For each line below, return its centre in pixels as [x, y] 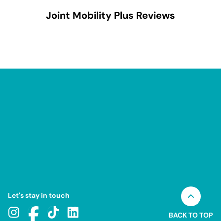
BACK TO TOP [191, 215]
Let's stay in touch [39, 195]
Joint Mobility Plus [90, 15]
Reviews [154, 15]
